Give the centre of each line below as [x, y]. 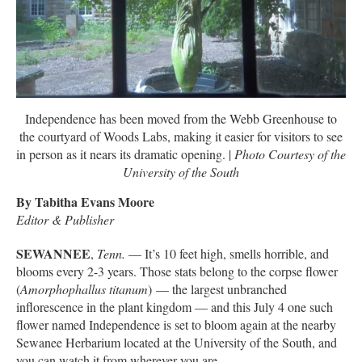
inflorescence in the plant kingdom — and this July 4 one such [175, 307]
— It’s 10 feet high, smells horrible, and [227, 254]
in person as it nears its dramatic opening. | [125, 154]
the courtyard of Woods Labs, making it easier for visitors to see [181, 137]
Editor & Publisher [65, 220]
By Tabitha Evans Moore [85, 202]
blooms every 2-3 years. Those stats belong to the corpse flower [177, 271]
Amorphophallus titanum [84, 289]
